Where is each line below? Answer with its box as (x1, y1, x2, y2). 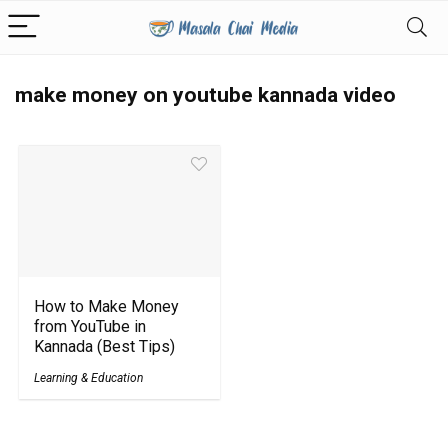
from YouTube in (34, 317, 147, 337)
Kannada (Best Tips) (34, 337, 176, 357)
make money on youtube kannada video (15, 83, 396, 107)
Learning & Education (34, 371, 144, 386)
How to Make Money (34, 297, 180, 317)
